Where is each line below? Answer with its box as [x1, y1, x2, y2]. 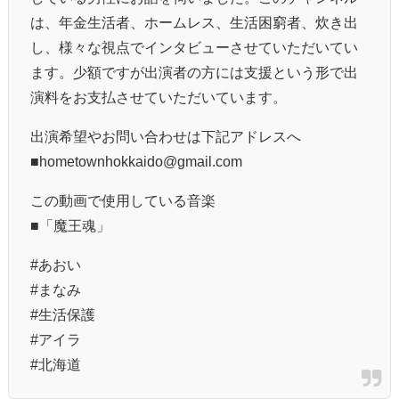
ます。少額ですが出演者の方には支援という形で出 [30, 64, 358, 79]
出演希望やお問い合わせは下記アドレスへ [30, 128, 301, 143]
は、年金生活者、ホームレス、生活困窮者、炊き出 [30, 14, 358, 29]
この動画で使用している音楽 [30, 192, 216, 208]
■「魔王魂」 [30, 217, 110, 232]
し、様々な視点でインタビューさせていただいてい [30, 39, 358, 54]
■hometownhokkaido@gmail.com [30, 153, 242, 168]
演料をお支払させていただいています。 [30, 89, 287, 104]
